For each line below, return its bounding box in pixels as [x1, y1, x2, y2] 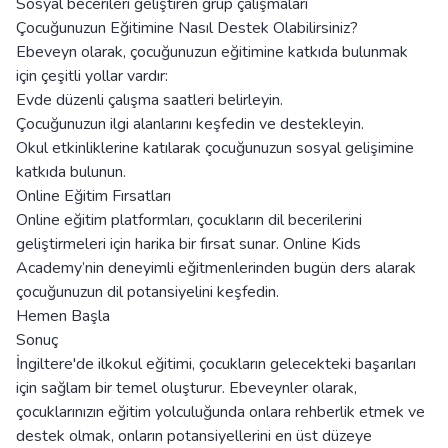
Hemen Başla [16, 305, 110, 328]
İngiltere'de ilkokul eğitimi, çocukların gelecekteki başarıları [16, 353, 416, 376]
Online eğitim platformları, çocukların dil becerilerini [16, 209, 362, 232]
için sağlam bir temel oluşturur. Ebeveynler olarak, [16, 377, 357, 400]
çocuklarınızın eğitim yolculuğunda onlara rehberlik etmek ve [16, 401, 425, 424]
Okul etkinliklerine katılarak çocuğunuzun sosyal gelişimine [16, 137, 414, 160]
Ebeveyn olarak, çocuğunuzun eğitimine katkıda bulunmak [16, 41, 408, 64]
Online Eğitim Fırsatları [16, 185, 171, 208]
